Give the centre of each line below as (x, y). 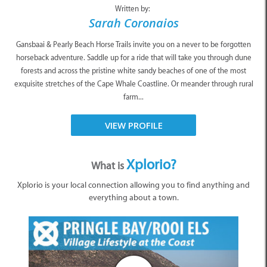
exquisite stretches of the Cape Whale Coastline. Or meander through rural (133, 84)
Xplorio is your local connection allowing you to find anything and (133, 185)
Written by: (133, 9)
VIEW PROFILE (133, 125)
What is (108, 166)
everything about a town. (133, 198)
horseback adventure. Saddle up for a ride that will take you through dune (133, 58)
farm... (133, 97)
